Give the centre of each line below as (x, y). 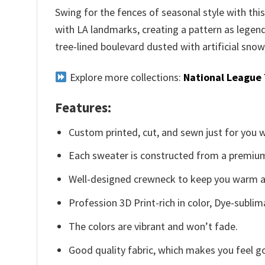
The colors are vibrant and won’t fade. (153, 226)
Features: (83, 108)
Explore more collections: (125, 77)
